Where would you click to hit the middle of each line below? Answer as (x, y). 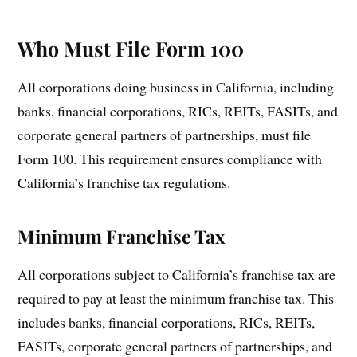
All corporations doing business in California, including (176, 86)
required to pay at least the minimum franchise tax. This (176, 298)
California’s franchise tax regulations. (124, 182)
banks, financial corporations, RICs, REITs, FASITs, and (178, 110)
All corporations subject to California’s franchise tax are (177, 274)
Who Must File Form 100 (131, 48)
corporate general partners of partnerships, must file (165, 134)
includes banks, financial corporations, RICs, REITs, (167, 322)
